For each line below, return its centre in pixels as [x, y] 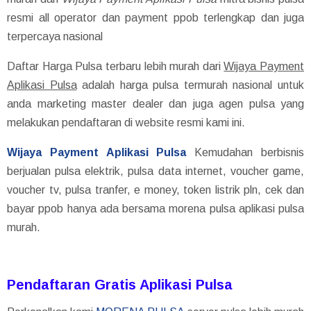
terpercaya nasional [55, 36]
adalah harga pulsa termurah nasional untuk [191, 85]
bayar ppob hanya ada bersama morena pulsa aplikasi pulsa [155, 208]
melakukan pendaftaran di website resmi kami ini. [126, 122]
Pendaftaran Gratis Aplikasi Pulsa [120, 284]
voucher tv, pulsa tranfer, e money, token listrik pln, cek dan [155, 190]
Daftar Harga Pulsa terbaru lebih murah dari [116, 66]
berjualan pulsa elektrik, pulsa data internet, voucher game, [155, 171]
